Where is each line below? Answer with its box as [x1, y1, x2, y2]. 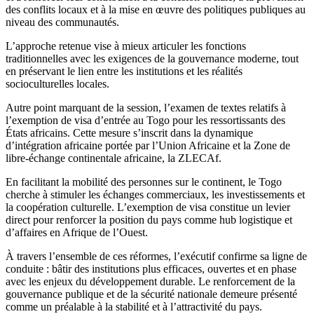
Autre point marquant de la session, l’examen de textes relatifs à [6, 101, 286, 114]
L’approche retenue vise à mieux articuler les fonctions [6, 39, 246, 52]
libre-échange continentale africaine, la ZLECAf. [6, 151, 221, 164]
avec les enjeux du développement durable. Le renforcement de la [6, 275, 295, 287]
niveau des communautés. [6, 15, 119, 28]
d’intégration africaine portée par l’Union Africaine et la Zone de [6, 139, 290, 151]
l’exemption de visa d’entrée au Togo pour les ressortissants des [6, 114, 285, 126]
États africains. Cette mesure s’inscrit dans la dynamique [6, 126, 253, 139]
